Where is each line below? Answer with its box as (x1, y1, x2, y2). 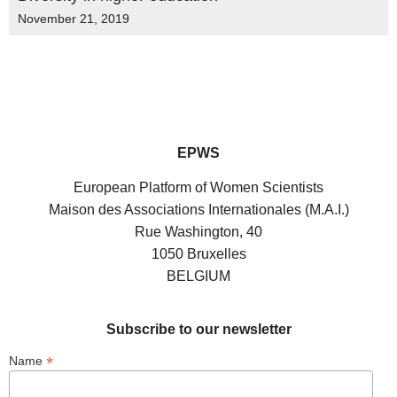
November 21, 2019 (18, 12, 129, 26)
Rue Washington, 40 (135, 224, 262, 240)
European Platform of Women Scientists (74, 180, 323, 196)
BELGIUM (167, 269, 230, 284)
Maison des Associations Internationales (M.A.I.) (48, 202, 349, 218)
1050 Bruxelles (151, 246, 246, 262)
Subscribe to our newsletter (105, 321, 292, 337)
